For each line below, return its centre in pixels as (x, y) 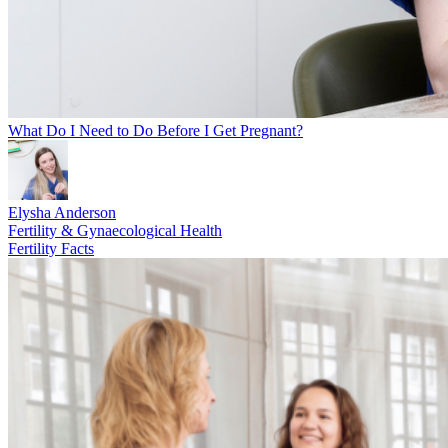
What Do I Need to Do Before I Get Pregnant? (155, 131)
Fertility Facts (51, 249)
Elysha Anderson (62, 213)
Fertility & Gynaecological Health (115, 231)
